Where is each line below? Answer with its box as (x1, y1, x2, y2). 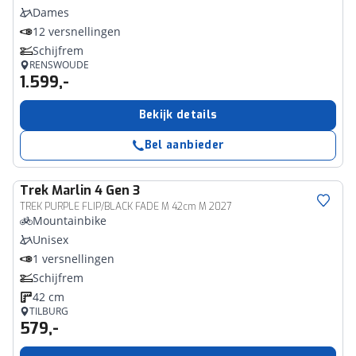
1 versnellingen (33, 251, 114, 266)
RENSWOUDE (29, 58, 89, 72)
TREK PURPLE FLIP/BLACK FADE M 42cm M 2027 (20, 200, 231, 213)
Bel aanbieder (144, 137, 225, 153)
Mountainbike (33, 213, 106, 228)
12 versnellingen (33, 24, 121, 39)
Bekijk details (138, 107, 218, 122)
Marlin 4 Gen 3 (52, 182, 140, 199)
